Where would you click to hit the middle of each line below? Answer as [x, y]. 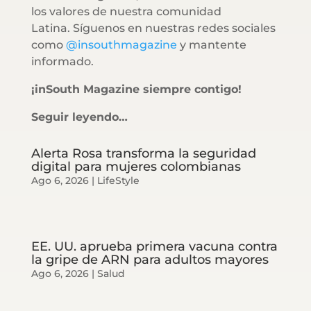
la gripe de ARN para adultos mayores [150, 259]
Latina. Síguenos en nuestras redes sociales [153, 28]
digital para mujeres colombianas [136, 166]
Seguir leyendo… [79, 117]
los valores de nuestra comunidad [126, 11]
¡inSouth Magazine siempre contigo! [136, 89]
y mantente [211, 44]
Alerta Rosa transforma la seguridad [143, 153]
